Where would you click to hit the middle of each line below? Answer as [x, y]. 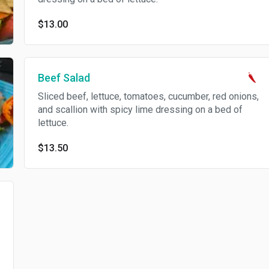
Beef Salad [64, 78]
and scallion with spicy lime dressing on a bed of [140, 110]
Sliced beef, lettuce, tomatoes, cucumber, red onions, [148, 96]
